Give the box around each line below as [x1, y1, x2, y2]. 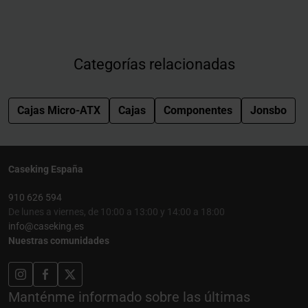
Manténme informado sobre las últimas [8, 288, 250, 305]
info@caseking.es [8, 220, 84, 232]
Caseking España [8, 163, 83, 175]
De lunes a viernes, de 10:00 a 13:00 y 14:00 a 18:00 [8, 206, 225, 217]
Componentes [164, 103, 232, 117]
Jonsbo [250, 103, 287, 117]
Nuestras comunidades [8, 234, 109, 246]
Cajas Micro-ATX [17, 103, 100, 117]
